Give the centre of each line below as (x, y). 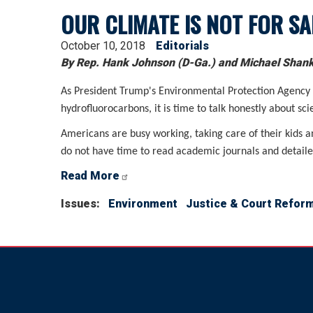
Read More (90, 175)
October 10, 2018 (103, 46)
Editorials (182, 46)
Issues (79, 203)
